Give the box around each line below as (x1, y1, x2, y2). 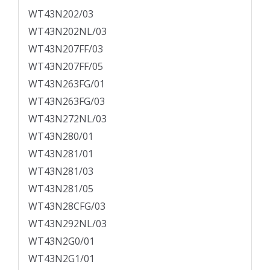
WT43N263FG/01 (28, 77, 105, 91)
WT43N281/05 (28, 182, 93, 196)
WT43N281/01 (28, 147, 93, 161)
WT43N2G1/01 (28, 252, 95, 266)
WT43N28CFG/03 (28, 199, 105, 213)
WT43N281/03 (28, 165, 93, 178)
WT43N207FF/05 (28, 60, 103, 74)
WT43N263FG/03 (28, 95, 105, 108)
